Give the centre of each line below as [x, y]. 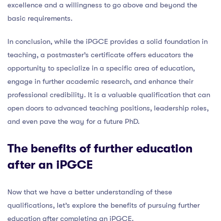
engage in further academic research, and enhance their [100, 81]
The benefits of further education [100, 148]
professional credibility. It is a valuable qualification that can [109, 94]
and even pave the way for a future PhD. [74, 121]
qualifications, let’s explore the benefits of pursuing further [104, 205]
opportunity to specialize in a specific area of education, [101, 68]
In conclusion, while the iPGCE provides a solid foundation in [108, 41]
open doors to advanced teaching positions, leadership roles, [108, 108]
